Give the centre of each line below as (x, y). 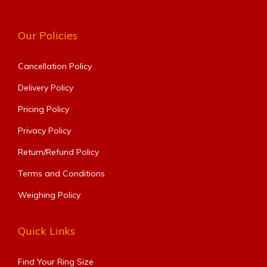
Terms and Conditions (61, 174)
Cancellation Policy (55, 66)
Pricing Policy (44, 109)
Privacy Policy (44, 131)
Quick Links (46, 231)
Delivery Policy (46, 88)
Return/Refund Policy (58, 152)
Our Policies (48, 36)
